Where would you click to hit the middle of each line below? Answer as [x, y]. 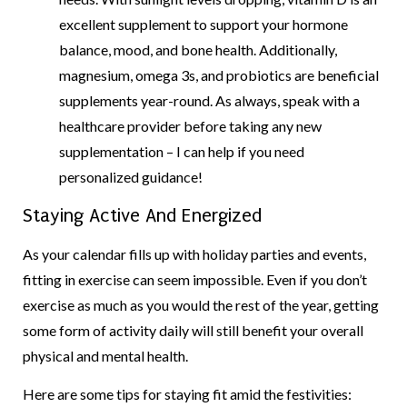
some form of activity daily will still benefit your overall [193, 330]
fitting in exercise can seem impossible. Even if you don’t [195, 279]
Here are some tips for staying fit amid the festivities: [189, 393]
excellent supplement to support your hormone [203, 25]
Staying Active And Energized [148, 215]
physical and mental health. [105, 355]
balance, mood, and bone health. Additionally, [198, 50]
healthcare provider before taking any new [190, 126]
